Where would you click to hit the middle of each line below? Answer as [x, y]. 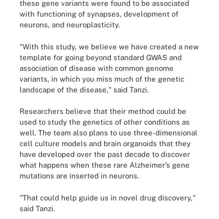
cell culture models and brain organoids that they [105, 143]
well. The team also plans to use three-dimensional [109, 133]
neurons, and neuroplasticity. [70, 25]
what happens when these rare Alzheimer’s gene [105, 165]
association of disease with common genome [97, 68]
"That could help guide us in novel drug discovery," [108, 197]
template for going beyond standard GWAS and [101, 57]
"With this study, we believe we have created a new [109, 46]
